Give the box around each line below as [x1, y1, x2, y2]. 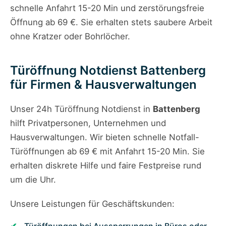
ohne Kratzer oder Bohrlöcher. [10, 31, 130, 42]
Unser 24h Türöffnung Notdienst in [10, 104, 153, 115]
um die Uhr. [10, 175, 56, 185]
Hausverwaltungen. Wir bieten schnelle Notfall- [10, 132, 199, 143]
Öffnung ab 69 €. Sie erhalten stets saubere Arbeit [10, 17, 212, 28]
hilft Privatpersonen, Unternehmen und [10, 118, 166, 129]
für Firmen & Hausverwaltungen [10, 77, 197, 92]
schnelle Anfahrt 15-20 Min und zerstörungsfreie [10, 3, 204, 14]
